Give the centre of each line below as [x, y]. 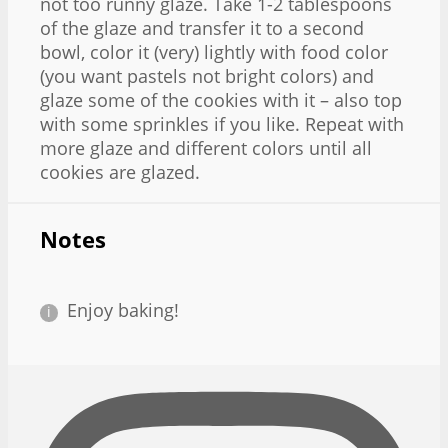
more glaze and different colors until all [206, 147]
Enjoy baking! [123, 310]
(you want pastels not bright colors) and [207, 75]
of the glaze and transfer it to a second [202, 27]
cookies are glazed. [120, 171]
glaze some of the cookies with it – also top [221, 99]
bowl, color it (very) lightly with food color [214, 51]
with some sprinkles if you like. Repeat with [222, 123]
